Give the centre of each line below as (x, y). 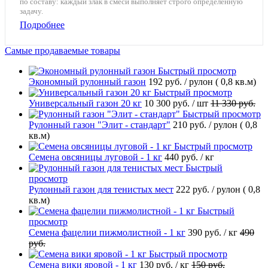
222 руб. (194, 190)
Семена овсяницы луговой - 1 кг (95, 157)
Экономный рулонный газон (87, 82)
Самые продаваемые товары (63, 51)
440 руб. (182, 157)
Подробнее (42, 25)
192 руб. (166, 82)
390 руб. (206, 233)
